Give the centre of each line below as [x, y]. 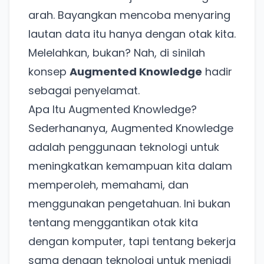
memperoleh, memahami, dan [108, 185]
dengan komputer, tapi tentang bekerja [132, 242]
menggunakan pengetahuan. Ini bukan [129, 204]
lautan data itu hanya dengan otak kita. [132, 34]
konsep [49, 72]
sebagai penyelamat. [84, 91]
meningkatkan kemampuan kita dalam [130, 166]
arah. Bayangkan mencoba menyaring [129, 15]
